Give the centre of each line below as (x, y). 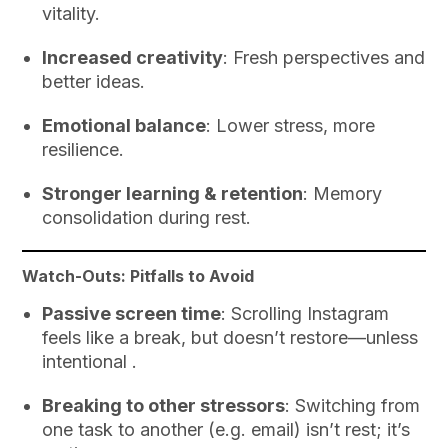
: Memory (343, 194)
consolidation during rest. (147, 218)
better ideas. (94, 82)
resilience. (83, 150)
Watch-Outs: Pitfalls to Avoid (138, 275)
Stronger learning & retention (173, 194)
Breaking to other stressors (164, 405)
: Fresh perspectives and (324, 58)
